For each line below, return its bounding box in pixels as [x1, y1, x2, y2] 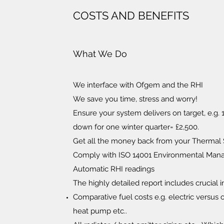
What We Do [73, 48, 127, 59]
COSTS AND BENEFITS [73, 9, 189, 22]
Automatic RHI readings [73, 164, 154, 173]
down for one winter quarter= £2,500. [73, 122, 199, 131]
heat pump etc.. [73, 206, 127, 215]
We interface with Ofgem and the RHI [73, 80, 203, 89]
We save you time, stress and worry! [73, 94, 197, 103]
